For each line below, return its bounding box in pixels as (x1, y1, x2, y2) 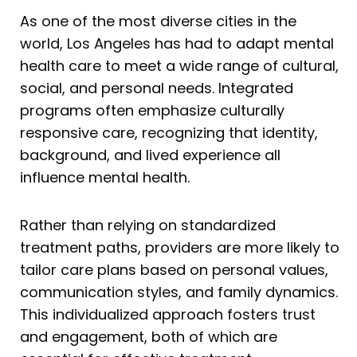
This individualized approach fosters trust (20, 304, 316, 324)
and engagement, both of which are (20, 326, 277, 347)
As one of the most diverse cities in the (20, 11, 296, 32)
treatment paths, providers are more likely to (20, 237, 339, 257)
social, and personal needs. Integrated (20, 78, 293, 99)
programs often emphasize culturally (20, 100, 284, 121)
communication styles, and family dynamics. (20, 281, 338, 302)
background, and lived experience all (20, 145, 280, 166)
